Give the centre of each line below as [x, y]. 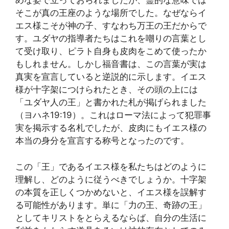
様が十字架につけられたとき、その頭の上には [107, 90]
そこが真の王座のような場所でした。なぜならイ [111, 13]
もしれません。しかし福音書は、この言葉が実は [111, 64]
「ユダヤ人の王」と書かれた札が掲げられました [111, 102]
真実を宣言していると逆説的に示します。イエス [111, 77]
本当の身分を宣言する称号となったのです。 [102, 141]
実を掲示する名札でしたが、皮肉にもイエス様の [111, 128]
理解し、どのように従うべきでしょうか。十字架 [111, 179]
